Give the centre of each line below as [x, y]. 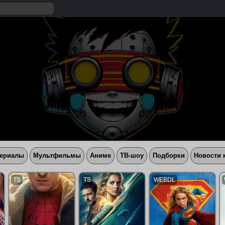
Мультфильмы [57, 155]
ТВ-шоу [132, 155]
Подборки [169, 155]
